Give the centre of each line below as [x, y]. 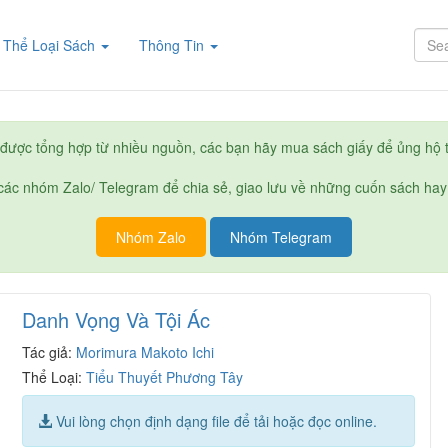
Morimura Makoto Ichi [145, 352]
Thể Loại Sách [51, 45]
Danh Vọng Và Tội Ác [116, 319]
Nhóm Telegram [281, 237]
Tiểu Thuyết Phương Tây [165, 377]
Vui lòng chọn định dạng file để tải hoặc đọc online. [215, 421]
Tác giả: [49, 352]
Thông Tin [174, 45]
